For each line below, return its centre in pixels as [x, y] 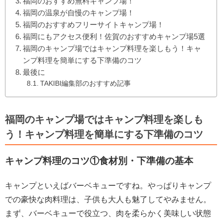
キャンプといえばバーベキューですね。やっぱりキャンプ [108, 185]
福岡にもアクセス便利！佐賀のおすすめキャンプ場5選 [114, 36]
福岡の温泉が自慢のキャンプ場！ [79, 12]
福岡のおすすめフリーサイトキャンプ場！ [94, 24]
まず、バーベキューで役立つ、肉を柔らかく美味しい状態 [108, 213]
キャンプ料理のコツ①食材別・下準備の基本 [99, 161]
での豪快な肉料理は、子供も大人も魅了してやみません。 [108, 199]
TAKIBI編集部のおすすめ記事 [85, 83]
